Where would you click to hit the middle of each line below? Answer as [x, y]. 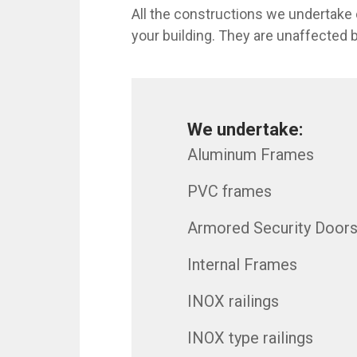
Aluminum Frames [251, 155]
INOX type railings [250, 338]
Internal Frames [242, 265]
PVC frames [229, 192]
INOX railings [233, 302]
